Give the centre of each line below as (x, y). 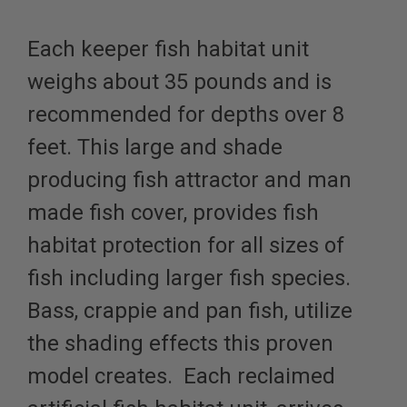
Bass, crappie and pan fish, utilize (190, 311)
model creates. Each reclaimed (181, 377)
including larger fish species (207, 278)
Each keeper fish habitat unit (168, 50)
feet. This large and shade (155, 148)
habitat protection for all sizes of (186, 246)
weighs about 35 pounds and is (179, 82)
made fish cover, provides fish (173, 213)
